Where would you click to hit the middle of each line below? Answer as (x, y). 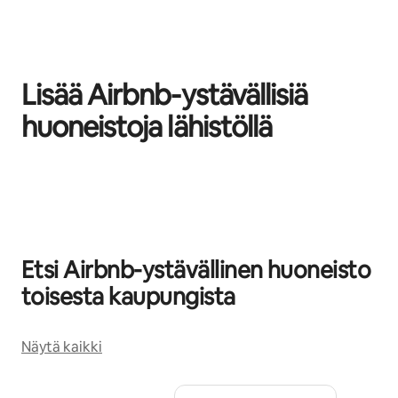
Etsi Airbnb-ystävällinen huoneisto (196, 271)
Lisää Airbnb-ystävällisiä (165, 95)
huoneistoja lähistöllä (147, 127)
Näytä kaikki (62, 347)
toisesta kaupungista (128, 297)
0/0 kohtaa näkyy (71, 181)
